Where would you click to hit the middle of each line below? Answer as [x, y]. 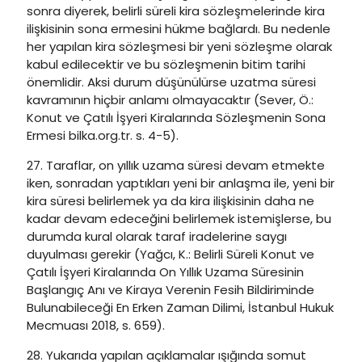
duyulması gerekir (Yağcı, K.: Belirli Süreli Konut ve [170, 254]
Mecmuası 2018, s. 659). [96, 325]
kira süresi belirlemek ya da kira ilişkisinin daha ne [170, 201]
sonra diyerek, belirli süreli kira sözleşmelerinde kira [176, 11]
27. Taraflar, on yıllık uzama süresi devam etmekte [176, 165]
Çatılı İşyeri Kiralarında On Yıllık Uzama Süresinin [165, 272]
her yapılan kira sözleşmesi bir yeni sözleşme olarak [179, 46]
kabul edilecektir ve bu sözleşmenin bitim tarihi [166, 64]
